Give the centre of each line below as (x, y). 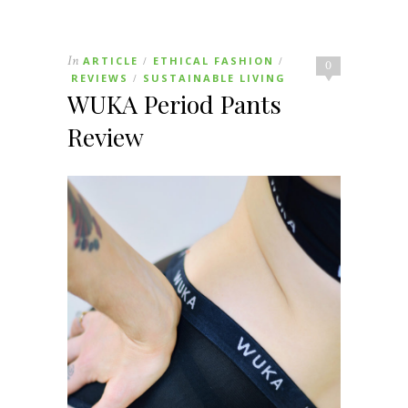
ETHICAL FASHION (214, 60)
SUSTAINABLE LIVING (214, 77)
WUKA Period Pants (174, 103)
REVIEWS (100, 77)
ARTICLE (111, 60)
